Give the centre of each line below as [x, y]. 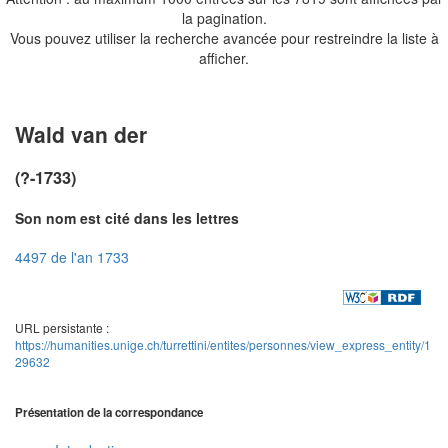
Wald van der [81, 133]
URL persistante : [62, 328]
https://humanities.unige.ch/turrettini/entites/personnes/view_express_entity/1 [223, 345]
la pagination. [224, 17]
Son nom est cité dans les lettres [127, 217]
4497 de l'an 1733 [72, 256]
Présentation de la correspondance [109, 412]
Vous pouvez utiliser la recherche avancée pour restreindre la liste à [224, 37]
